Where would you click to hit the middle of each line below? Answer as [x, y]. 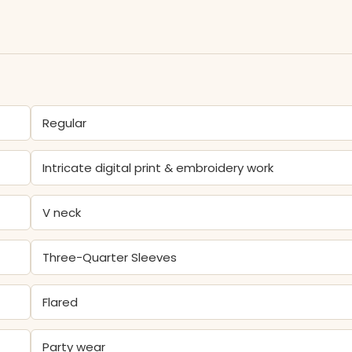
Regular [65, 123]
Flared [60, 302]
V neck [62, 213]
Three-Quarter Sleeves [110, 257]
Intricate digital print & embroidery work [158, 168]
